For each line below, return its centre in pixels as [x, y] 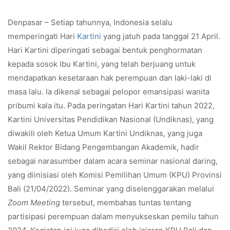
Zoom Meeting [34, 203]
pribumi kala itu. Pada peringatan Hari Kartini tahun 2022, [111, 106]
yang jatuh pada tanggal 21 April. [161, 36]
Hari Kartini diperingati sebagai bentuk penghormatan [105, 50]
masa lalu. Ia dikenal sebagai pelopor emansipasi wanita [109, 92]
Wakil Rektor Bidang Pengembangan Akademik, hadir [103, 147]
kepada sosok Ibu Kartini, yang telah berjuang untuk [102, 64]
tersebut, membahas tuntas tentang [126, 203]
